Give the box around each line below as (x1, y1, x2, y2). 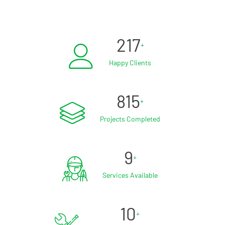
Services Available (102, 170, 158, 179)
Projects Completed (100, 114, 160, 123)
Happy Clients (109, 58, 151, 67)
